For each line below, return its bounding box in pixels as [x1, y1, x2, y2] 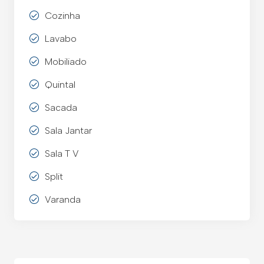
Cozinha [45, 10, 80, 22]
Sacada [45, 102, 77, 114]
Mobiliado [45, 56, 87, 68]
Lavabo [45, 33, 77, 45]
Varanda [45, 194, 81, 206]
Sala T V [45, 148, 79, 160]
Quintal [45, 79, 75, 91]
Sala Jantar [45, 125, 92, 137]
